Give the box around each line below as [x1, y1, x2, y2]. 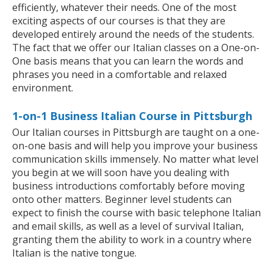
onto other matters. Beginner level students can [12, 192, 232, 206]
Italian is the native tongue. [12, 246, 136, 260]
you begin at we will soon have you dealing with [12, 165, 229, 179]
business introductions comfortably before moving [12, 179, 245, 193]
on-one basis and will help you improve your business [12, 138, 258, 152]
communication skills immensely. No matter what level [12, 152, 258, 166]
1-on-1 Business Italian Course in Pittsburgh [12, 108, 252, 123]
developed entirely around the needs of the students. [12, 27, 254, 41]
